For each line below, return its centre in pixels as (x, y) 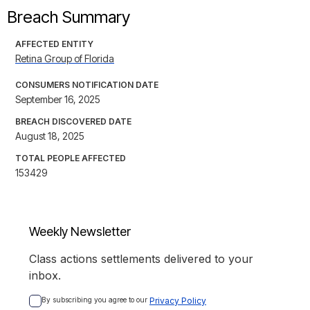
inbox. (45, 276)
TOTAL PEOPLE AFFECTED (71, 158)
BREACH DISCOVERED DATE (73, 122)
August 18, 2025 (50, 136)
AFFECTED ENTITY (54, 44)
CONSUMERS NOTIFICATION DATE (87, 85)
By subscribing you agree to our (95, 300)
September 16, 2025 (58, 100)
